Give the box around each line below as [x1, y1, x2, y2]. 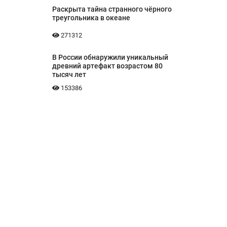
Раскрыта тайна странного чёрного [52, 5, 172, 14]
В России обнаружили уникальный [52, 53, 168, 62]
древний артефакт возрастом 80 [52, 62, 163, 70]
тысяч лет [52, 70, 86, 79]
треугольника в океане [52, 14, 130, 22]
